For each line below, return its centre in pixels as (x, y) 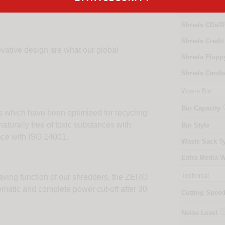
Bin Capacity (202, 108)
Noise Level (200, 213)
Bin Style (195, 126)
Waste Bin (196, 91)
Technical (195, 176)
